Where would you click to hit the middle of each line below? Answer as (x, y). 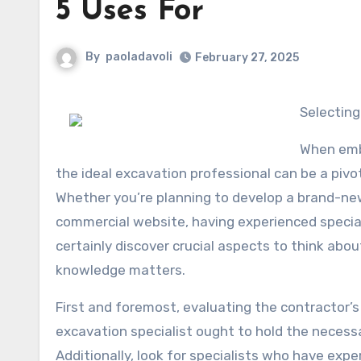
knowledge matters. (120, 270)
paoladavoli (139, 57)
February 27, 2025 (247, 58)
